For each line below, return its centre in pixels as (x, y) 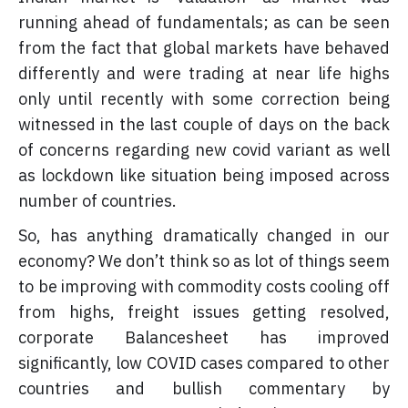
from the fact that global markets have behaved (204, 47)
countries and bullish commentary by (204, 388)
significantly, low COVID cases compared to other (204, 362)
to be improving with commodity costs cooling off (204, 286)
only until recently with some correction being (204, 98)
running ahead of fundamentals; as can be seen (204, 22)
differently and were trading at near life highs (204, 73)
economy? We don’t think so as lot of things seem (204, 260)
